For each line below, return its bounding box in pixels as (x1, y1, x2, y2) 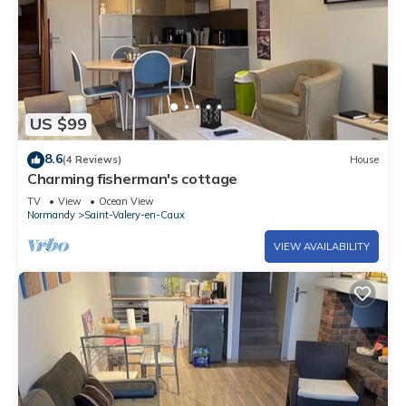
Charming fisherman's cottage (27, 169, 238, 188)
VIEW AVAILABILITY (274, 239, 370, 253)
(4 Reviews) (63, 153, 121, 167)
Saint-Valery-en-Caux (84, 208, 185, 221)
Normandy (27, 208, 75, 221)
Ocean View (99, 194, 154, 208)
